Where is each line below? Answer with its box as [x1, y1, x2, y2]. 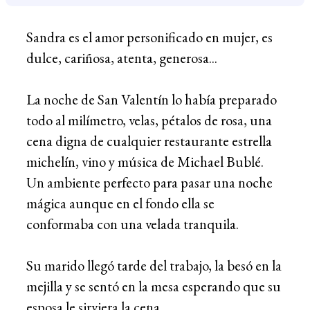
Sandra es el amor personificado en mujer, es [26, 27, 273, 46]
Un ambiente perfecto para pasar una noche [26, 172, 273, 192]
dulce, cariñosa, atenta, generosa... [26, 48, 220, 67]
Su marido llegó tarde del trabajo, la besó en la [26, 255, 282, 275]
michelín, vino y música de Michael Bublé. [26, 152, 264, 171]
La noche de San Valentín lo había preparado [26, 89, 277, 109]
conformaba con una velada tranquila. [26, 214, 239, 233]
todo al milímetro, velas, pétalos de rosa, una [26, 110, 272, 129]
